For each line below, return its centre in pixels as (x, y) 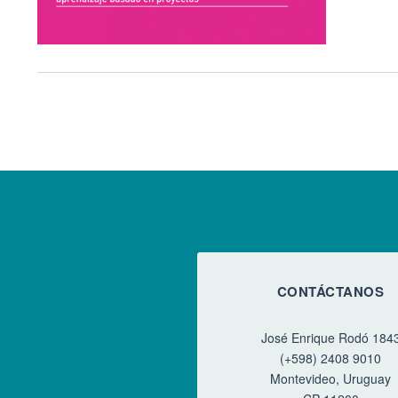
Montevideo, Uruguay (330, 379)
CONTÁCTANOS (330, 292)
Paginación (88, 111)
